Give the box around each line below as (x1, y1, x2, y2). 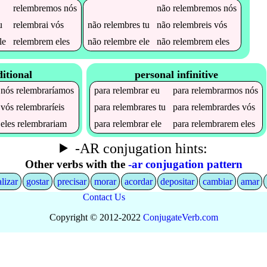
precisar (57, 176, 86, 187)
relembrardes (191, 102, 240, 113)
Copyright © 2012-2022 (49, 212, 143, 222)
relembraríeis (16, 102, 65, 113)
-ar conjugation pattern (128, 157, 243, 170)
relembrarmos (191, 85, 243, 96)
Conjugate (142, 212, 182, 222)
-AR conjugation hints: (74, 140, 207, 156)
